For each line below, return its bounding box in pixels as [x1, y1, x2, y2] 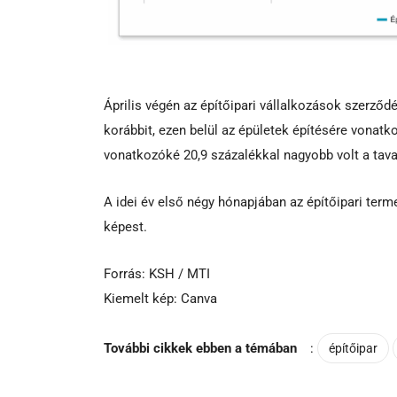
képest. [104, 218, 147, 235]
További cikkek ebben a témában [104, 339, 297, 356]
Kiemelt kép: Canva [104, 290, 217, 307]
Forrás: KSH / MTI [104, 265, 210, 282]
